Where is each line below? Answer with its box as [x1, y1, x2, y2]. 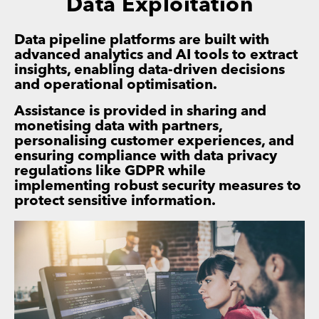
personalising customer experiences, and [14, 134, 294, 149]
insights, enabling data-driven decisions [14, 63, 285, 78]
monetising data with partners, [14, 119, 222, 134]
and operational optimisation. [14, 78, 217, 93]
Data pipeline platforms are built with [14, 33, 269, 48]
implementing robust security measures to [14, 179, 301, 194]
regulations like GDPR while [14, 164, 206, 179]
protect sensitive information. [14, 194, 216, 209]
